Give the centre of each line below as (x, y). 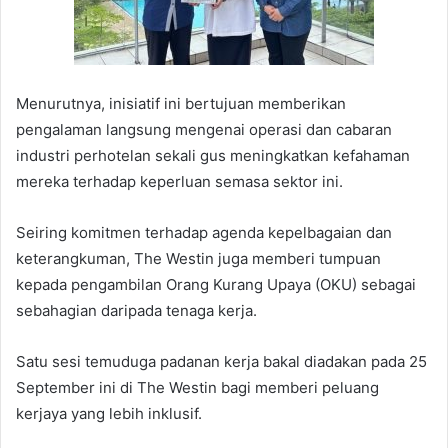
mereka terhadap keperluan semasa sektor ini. (179, 181)
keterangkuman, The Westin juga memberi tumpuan (198, 258)
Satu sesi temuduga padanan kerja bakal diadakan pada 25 (221, 361)
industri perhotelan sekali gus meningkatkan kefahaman (213, 155)
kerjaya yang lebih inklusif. (109, 413)
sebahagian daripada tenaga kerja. (136, 310)
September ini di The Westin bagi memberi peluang (197, 387)
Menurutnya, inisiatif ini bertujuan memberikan (181, 103)
